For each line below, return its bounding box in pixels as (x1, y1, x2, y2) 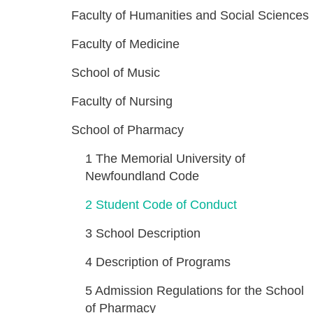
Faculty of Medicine (71, 37, 180, 51)
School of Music (71, 66, 160, 80)
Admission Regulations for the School (95, 284, 304, 298)
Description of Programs (96, 255, 231, 269)
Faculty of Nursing (71, 94, 173, 108)
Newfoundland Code (85, 169, 199, 183)
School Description (96, 226, 201, 240)
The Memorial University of (96, 152, 245, 166)
